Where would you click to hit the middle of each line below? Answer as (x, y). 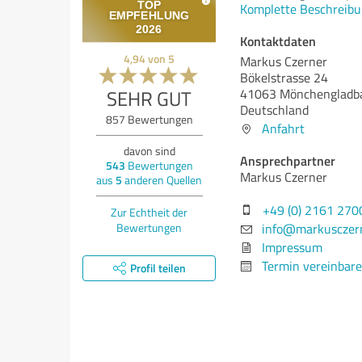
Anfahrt (283, 128)
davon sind (149, 150)
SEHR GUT (149, 98)
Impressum (292, 247)
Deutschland (274, 110)
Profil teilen (158, 267)
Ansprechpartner (288, 160)
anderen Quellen (162, 179)
